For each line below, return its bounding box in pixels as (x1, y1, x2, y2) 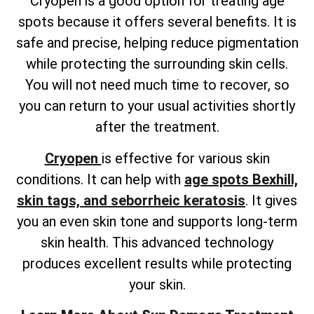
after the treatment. (95, 118, 219, 136)
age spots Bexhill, (184, 170, 298, 188)
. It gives (245, 191, 297, 209)
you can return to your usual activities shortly (19, 97, 295, 115)
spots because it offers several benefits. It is (18, 13, 296, 31)
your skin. (128, 275, 186, 293)
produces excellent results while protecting (22, 254, 292, 272)
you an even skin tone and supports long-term (16, 212, 298, 230)
